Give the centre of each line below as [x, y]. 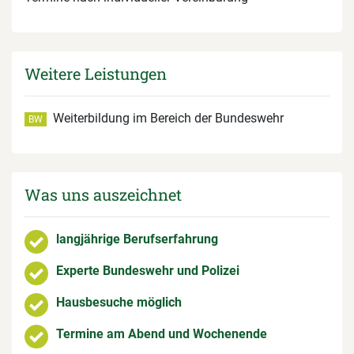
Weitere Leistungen [96, 74]
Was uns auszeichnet [103, 195]
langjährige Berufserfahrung [137, 239]
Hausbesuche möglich [119, 303]
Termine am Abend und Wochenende [162, 334]
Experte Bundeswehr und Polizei [148, 271]
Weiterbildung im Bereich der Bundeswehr [166, 119]
